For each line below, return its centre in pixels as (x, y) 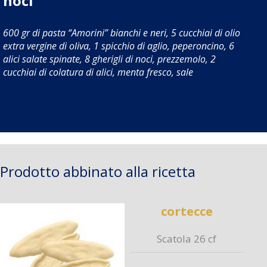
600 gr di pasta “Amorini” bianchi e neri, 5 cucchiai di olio (121, 33)
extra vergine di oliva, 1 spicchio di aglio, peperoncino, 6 (118, 46)
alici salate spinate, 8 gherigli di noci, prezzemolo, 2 (109, 59)
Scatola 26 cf (187, 239)
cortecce (187, 211)
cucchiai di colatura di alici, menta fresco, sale (98, 72)
